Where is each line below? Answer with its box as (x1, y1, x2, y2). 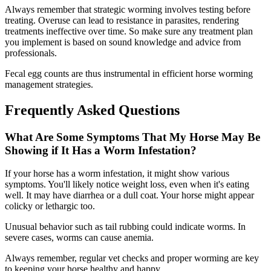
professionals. (5, 47, 57, 58)
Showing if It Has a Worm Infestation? (5, 143, 197, 157)
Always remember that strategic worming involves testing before (5, 4, 250, 15)
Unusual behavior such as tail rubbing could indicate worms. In (5, 221, 246, 232)
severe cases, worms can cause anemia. (5, 232, 154, 243)
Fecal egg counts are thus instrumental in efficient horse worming (5, 68, 253, 79)
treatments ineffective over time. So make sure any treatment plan (5, 25, 253, 36)
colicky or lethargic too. (5, 201, 95, 212)
